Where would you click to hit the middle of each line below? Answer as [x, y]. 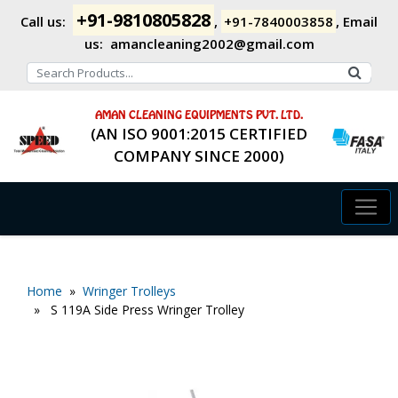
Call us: [43, 21]
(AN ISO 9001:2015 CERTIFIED [199, 134]
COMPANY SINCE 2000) [199, 156]
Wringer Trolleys [129, 291]
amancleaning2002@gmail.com [212, 44]
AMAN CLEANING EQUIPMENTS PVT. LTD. [199, 115]
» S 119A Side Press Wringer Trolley [135, 310]
